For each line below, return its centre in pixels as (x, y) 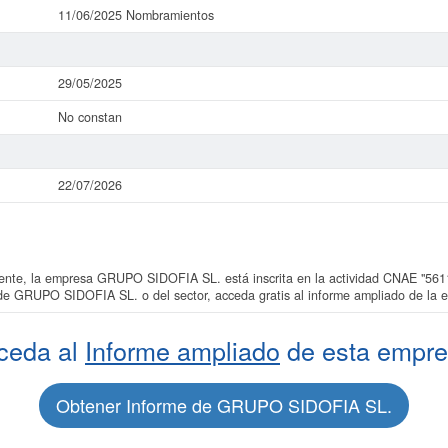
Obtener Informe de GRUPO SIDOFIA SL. (224, 405)
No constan (89, 117)
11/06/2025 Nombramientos (135, 15)
